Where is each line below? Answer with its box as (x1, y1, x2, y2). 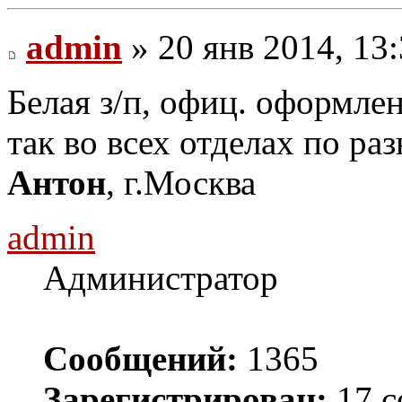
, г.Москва (106, 163, 256, 202)
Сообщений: (43, 339, 238, 378)
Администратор (43, 258, 278, 297)
